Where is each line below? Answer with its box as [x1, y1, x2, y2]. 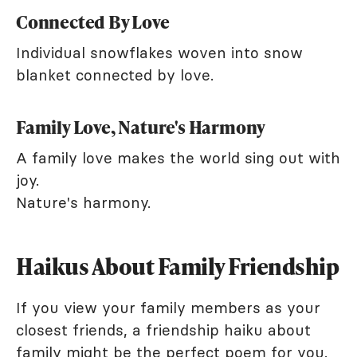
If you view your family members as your [16, 297, 320, 317]
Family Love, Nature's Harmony [16, 114, 266, 139]
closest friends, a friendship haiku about [16, 320, 311, 339]
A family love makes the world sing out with [16, 147, 340, 167]
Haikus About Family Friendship [16, 250, 339, 281]
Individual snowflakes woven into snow [16, 42, 303, 62]
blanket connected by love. [16, 65, 214, 84]
